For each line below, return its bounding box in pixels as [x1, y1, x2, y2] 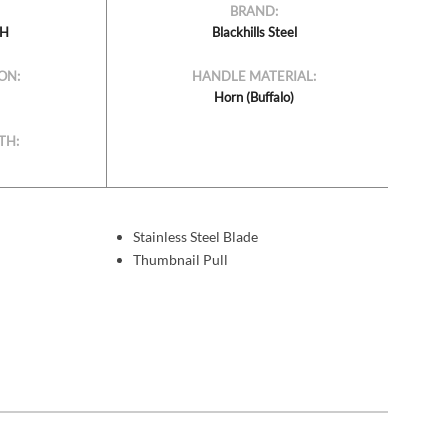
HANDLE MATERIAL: [192, 68, 317, 85]
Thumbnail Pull [132, 251, 228, 269]
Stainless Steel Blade [132, 228, 258, 246]
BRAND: [230, 3, 279, 20]
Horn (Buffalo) [214, 89, 295, 106]
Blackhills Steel [211, 24, 297, 41]
